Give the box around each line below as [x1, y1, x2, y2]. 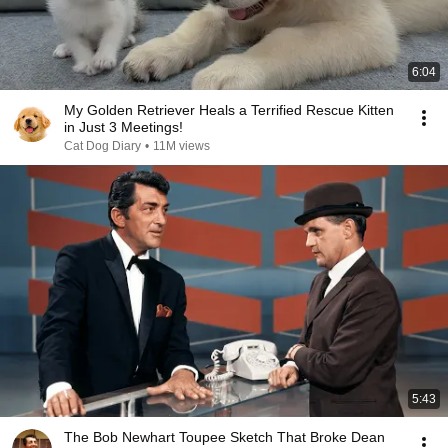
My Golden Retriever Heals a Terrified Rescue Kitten [64, 102, 394, 118]
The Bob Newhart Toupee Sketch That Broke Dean [64, 429, 385, 445]
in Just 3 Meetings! [64, 119, 183, 135]
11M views [153, 139, 210, 153]
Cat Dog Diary [64, 139, 141, 153]
